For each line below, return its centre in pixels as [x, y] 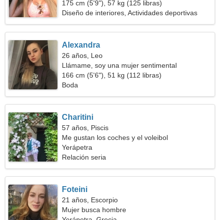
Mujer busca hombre [94, 210]
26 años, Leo [82, 55]
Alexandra [81, 45]
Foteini [75, 189]
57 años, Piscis [85, 128]
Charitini [78, 117]
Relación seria [84, 157]
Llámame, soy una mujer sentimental [120, 65]
